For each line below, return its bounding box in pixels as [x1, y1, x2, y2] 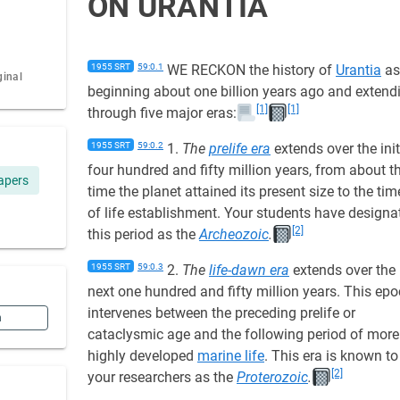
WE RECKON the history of [163, 62, 336, 79]
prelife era [209, 140, 271, 157]
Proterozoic [237, 369, 308, 386]
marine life [197, 347, 264, 364]
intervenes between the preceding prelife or [87, 304, 355, 321]
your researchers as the [87, 369, 237, 386]
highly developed [87, 347, 197, 364]
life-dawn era [209, 262, 289, 279]
